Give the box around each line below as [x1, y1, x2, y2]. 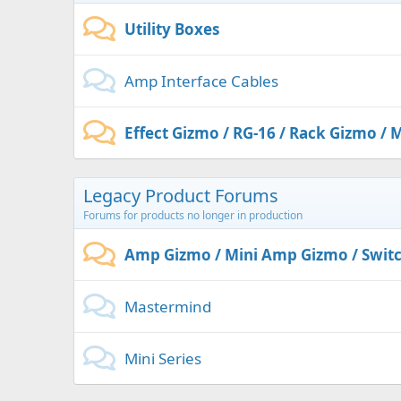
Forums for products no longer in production [83, 208, 303, 223]
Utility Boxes [124, 19, 219, 39]
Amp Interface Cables [124, 71, 278, 91]
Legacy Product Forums [83, 183, 278, 208]
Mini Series [124, 348, 201, 369]
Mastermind [124, 296, 211, 317]
